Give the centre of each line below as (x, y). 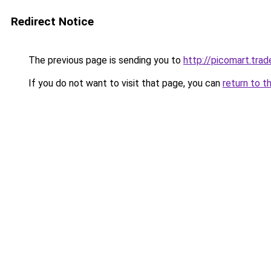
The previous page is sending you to (105, 60)
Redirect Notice (52, 21)
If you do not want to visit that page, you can (124, 83)
